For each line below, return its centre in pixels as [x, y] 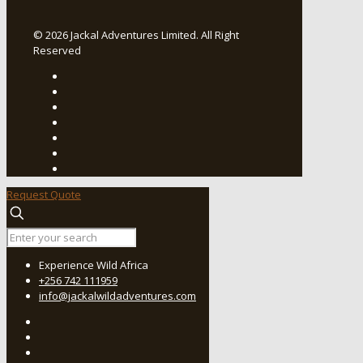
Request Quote [44, 194]
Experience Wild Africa [94, 265]
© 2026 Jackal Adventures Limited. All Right [136, 34]
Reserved [57, 50]
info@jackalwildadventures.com [117, 295]
